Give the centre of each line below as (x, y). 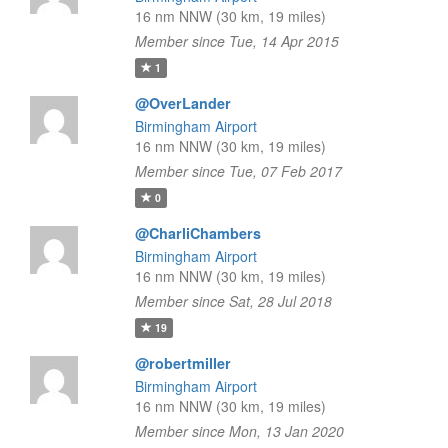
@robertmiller (182, 363)
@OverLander (182, 103)
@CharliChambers (197, 233)
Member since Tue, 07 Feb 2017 (238, 171)
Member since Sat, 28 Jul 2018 (233, 301)
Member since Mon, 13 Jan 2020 (239, 431)
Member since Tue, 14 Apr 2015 (236, 41)
